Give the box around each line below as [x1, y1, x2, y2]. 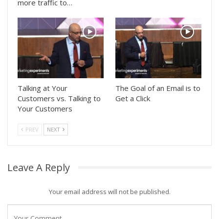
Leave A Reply [7, 160, 70, 174]
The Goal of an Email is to [115, 83, 200, 93]
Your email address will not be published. [48, 187, 171, 196]
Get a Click [115, 93, 150, 103]
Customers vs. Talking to [18, 93, 101, 103]
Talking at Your [18, 83, 67, 93]
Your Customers [18, 103, 72, 113]
